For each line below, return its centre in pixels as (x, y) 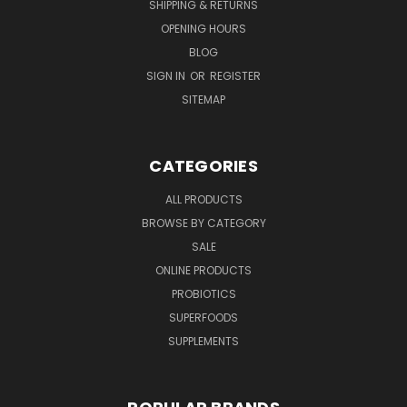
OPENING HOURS (203, 29)
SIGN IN (167, 76)
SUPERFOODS (203, 318)
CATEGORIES (203, 166)
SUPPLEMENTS (203, 342)
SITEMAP (203, 100)
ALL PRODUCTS (203, 200)
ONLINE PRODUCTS (203, 271)
